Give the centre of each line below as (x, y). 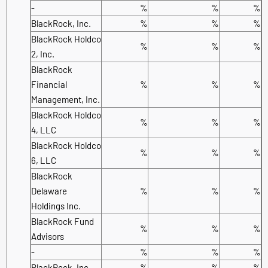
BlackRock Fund (63, 221)
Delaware (49, 191)
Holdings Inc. (56, 205)
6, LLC (44, 160)
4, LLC (44, 130)
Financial (49, 84)
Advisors (48, 236)
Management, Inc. (66, 99)
